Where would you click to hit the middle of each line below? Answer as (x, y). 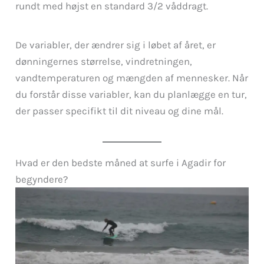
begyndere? (42, 179)
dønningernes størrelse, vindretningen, (104, 61)
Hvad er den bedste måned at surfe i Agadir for (121, 162)
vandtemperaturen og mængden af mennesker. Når (132, 77)
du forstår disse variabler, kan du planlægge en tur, (131, 94)
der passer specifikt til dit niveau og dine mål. (120, 110)
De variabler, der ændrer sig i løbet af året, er (116, 44)
